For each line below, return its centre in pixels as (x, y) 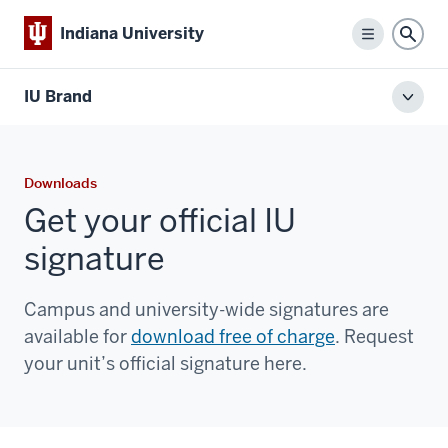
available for (77, 336)
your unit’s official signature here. (165, 363)
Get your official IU (160, 220)
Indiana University (132, 33)
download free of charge (233, 336)
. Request (374, 336)
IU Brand (58, 96)
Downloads (60, 182)
